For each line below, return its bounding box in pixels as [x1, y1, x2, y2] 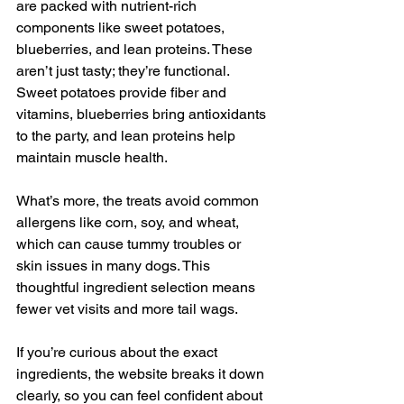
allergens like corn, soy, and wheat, [16, 214, 243, 232]
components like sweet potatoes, [16, 19, 228, 37]
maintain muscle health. [16, 149, 168, 167]
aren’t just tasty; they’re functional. [16, 62, 233, 80]
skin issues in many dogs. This [16, 257, 214, 275]
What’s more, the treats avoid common [16, 192, 262, 210]
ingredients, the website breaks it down [16, 365, 268, 383]
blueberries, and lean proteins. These [16, 41, 256, 59]
